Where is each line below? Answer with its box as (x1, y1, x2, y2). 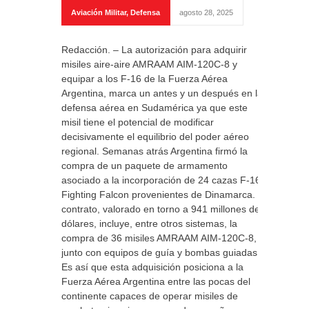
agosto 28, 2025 (179, 8, 233, 17)
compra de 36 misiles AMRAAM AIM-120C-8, (61, 232, 257, 243)
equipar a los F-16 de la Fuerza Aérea (61, 73, 228, 84)
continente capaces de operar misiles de (61, 290, 238, 301)
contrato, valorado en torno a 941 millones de (61, 203, 260, 215)
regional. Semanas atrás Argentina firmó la (61, 146, 248, 157)
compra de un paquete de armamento (61, 160, 228, 171)
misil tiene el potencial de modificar (61, 117, 214, 128)
